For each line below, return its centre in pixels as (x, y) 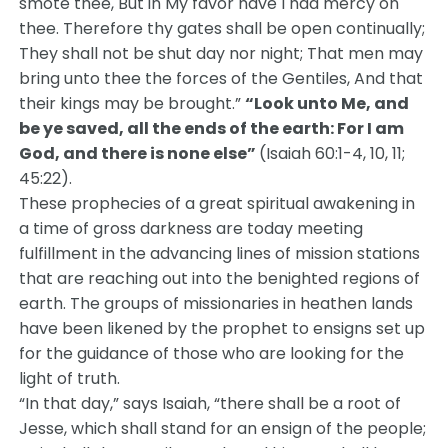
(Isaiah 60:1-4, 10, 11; (332, 153)
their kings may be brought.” (132, 103)
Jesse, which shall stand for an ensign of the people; (223, 428)
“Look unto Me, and (327, 103)
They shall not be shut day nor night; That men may (221, 53)
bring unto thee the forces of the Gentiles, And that (221, 78)
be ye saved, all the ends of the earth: (177, 128)
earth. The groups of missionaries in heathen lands (216, 303)
